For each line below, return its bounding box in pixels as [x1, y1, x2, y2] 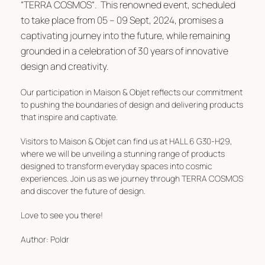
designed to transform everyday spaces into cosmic [21, 160, 212, 172]
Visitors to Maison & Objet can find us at [21, 135, 169, 147]
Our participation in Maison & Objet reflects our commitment [21, 86, 243, 98]
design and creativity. [21, 60, 109, 73]
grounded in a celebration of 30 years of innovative [21, 44, 228, 58]
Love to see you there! [21, 209, 103, 221]
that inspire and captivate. [21, 111, 118, 123]
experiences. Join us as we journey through [21, 173, 182, 185]
